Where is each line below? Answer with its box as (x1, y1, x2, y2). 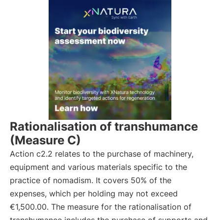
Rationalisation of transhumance (10, 119, 198, 134)
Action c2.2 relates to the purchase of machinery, (10, 149, 193, 159)
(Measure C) (10, 133, 81, 147)
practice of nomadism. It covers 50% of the (10, 175, 171, 185)
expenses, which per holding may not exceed (10, 189, 178, 198)
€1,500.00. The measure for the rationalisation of (10, 202, 192, 212)
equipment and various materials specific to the (10, 162, 187, 172)
